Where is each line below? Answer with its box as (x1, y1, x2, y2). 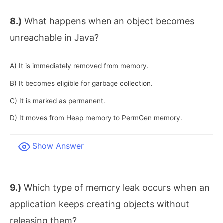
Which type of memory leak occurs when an (21, 182, 210, 193)
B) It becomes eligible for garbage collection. (10, 79, 153, 88)
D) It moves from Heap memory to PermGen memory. (10, 114, 182, 122)
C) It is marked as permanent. (10, 97, 105, 105)
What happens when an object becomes (22, 15, 194, 26)
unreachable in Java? (10, 32, 99, 43)
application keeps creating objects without (10, 199, 189, 210)
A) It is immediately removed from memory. (10, 62, 149, 70)
